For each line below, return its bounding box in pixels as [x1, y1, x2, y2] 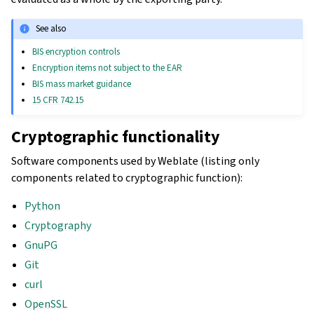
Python [25, 198, 61, 213]
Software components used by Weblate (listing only [11, 153, 259, 168]
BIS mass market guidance [32, 77, 132, 90]
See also [36, 22, 67, 35]
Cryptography [25, 217, 92, 233]
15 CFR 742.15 [32, 93, 84, 106]
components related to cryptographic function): [11, 170, 243, 185]
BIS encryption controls [32, 45, 121, 57]
